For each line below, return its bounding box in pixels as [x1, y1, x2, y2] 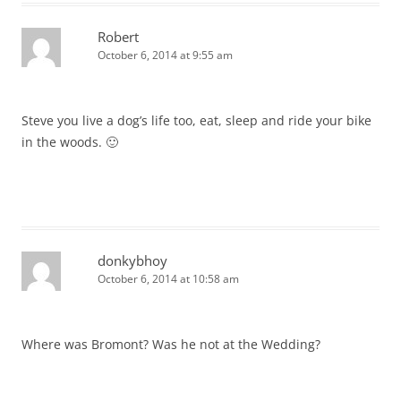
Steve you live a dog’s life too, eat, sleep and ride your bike [21, 111, 371, 129]
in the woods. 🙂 [21, 132, 118, 150]
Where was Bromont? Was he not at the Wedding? [21, 335, 320, 353]
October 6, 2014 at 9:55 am [98, 47, 233, 63]
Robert [98, 27, 139, 46]
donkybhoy [98, 251, 167, 269]
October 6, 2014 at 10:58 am [98, 270, 239, 286]
